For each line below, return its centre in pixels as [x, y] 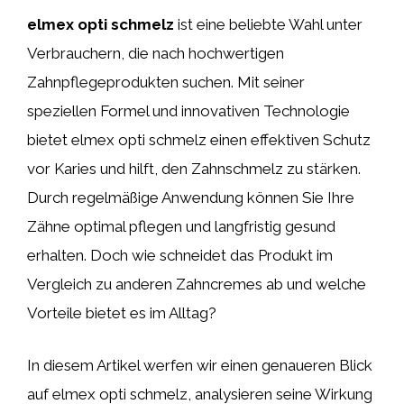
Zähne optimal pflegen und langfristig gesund [181, 226]
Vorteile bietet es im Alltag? [122, 313]
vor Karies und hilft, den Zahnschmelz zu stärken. [194, 169]
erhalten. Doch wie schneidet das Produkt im [180, 255]
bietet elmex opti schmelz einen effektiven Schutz [199, 140]
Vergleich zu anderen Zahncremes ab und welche [197, 284]
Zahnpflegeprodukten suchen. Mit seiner [166, 82]
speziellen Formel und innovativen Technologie [188, 111]
